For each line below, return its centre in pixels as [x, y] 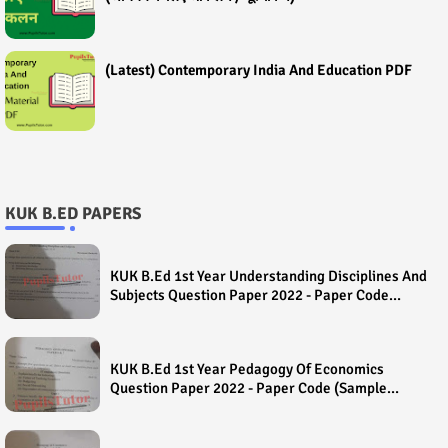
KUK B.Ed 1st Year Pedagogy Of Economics [247, 368]
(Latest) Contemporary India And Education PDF [258, 70]
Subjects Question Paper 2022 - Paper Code [249, 294]
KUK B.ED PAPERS [73, 214]
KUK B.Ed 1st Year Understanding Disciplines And [268, 275]
